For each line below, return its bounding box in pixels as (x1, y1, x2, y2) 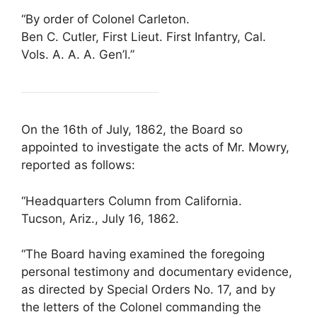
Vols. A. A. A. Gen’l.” (21, 47, 134, 62)
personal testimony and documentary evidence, (21, 265, 292, 279)
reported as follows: (21, 158, 135, 173)
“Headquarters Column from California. (21, 193, 242, 208)
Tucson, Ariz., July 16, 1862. (21, 211, 179, 226)
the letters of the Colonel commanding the (21, 300, 261, 315)
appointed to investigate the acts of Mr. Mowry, (21, 140, 289, 155)
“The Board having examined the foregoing (21, 247, 265, 262)
